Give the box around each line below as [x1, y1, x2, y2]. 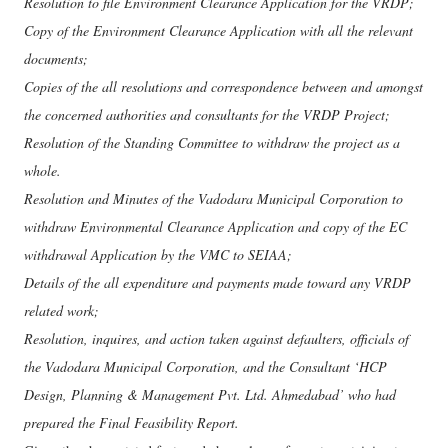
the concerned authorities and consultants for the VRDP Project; [24, 105, 390, 124]
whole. [24, 161, 61, 180]
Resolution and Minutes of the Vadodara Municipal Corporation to [24, 189, 403, 208]
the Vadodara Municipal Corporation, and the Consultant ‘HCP [24, 357, 387, 376]
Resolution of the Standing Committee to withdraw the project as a [24, 133, 400, 152]
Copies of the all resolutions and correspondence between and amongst [24, 77, 423, 96]
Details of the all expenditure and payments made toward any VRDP [24, 273, 411, 292]
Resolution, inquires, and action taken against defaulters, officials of [24, 329, 409, 348]
